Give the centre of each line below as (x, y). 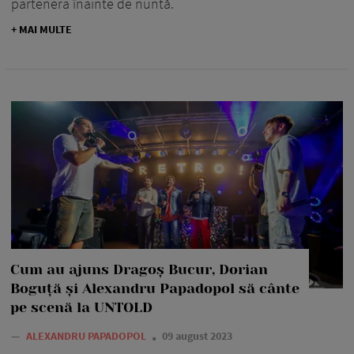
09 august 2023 (197, 335)
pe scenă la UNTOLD (81, 307)
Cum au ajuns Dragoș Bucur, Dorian (139, 269)
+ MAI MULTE (41, 29)
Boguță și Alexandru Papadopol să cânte (155, 288)
